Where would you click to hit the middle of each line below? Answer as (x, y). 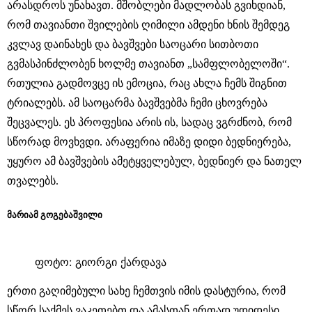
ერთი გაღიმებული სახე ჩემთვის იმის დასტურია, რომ (146, 290)
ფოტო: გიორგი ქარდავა (101, 262)
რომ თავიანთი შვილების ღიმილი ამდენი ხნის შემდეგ (148, 24)
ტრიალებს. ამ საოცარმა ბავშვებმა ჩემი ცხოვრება (137, 102)
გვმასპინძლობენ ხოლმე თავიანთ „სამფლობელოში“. (148, 63)
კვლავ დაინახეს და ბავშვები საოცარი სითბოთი (133, 44)
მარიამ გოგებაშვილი (55, 214)
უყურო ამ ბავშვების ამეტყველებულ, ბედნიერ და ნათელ (154, 161)
